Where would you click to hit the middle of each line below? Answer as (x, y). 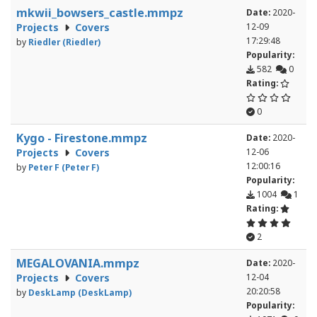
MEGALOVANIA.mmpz (78, 264)
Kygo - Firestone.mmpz (82, 138)
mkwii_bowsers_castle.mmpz (100, 13)
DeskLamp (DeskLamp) (80, 293)
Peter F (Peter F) (64, 167)
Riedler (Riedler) (64, 42)
